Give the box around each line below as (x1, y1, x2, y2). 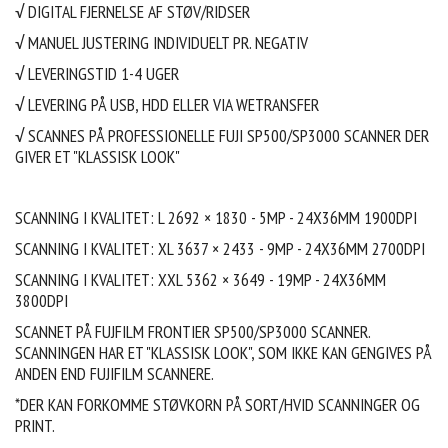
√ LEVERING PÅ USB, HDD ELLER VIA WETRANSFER (15, 93, 319, 117)
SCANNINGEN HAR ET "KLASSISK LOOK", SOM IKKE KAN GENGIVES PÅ (15, 341, 431, 365)
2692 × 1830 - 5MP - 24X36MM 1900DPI (168, 206, 417, 230)
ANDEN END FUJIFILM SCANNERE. (15, 362, 214, 386)
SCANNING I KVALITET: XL (15, 237, 177, 261)
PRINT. (15, 414, 55, 438)
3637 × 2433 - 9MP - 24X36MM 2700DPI (177, 237, 425, 261)
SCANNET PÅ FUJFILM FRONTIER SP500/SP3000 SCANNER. (15, 320, 370, 344)
